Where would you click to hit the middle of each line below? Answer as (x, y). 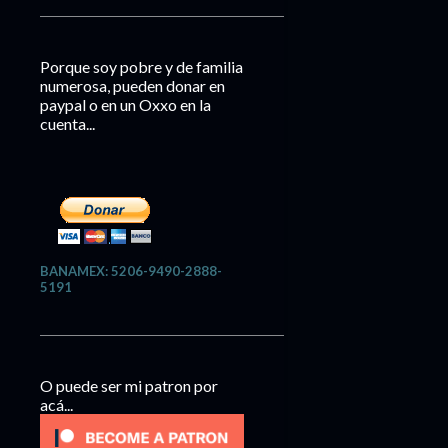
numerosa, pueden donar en (132, 85)
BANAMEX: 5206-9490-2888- (131, 271)
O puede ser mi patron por (129, 385)
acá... (56, 404)
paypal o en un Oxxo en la (125, 104)
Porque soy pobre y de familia (141, 66)
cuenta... (67, 123)
